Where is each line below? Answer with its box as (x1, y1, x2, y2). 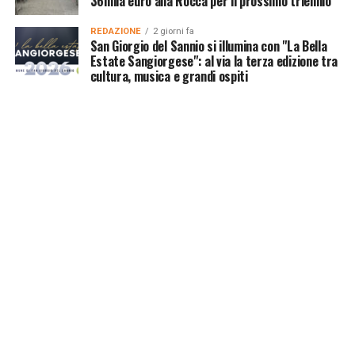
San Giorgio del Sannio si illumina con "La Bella (90, 36, 327, 55)
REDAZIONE (90, 25, 141, 36)
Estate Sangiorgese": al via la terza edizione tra (90, 51, 338, 71)
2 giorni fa (152, 25, 194, 36)
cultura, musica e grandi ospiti (90, 66, 248, 86)
